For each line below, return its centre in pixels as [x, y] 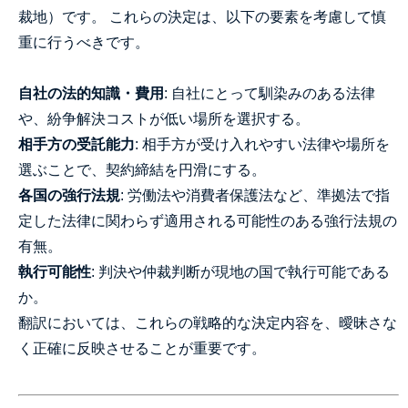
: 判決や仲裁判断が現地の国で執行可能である [240, 272]
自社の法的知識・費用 [91, 93]
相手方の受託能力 [76, 144]
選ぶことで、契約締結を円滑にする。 [142, 170]
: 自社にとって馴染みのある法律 [270, 93]
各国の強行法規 [69, 195]
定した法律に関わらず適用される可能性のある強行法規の [208, 221]
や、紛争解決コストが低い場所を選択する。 [164, 119]
